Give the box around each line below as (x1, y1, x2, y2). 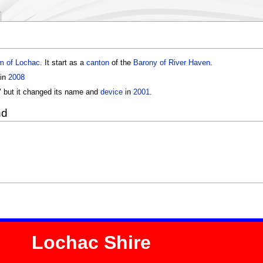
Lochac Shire (32, 232, 151, 254)
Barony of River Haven (133, 58, 210, 67)
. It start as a (39, 58, 86, 67)
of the (109, 58, 133, 67)
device (100, 88, 123, 97)
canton (86, 58, 109, 67)
